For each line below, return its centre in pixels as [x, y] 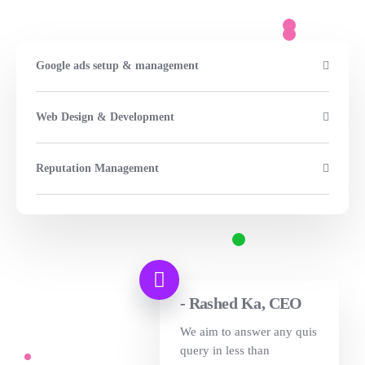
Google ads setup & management [117, 66]
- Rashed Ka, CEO [241, 303]
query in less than [224, 350]
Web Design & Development [105, 117]
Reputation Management [97, 168]
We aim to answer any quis [248, 332]
